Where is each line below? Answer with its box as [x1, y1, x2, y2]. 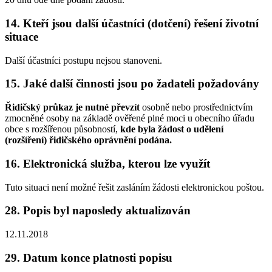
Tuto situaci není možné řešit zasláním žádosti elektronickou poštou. [5, 182, 264, 192]
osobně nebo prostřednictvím [142, 102, 253, 113]
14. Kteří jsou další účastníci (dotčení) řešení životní [5, 16, 259, 30]
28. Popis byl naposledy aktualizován [5, 204, 191, 217]
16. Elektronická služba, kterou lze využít [5, 157, 210, 170]
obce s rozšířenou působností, [5, 124, 120, 135]
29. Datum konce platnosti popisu [5, 251, 172, 264]
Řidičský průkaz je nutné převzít [5, 102, 142, 113]
